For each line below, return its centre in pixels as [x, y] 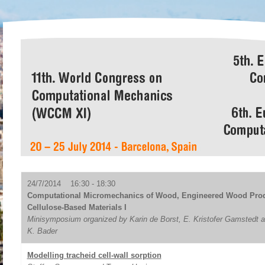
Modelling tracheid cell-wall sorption [94, 255]
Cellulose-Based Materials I [77, 207]
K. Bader [42, 231]
